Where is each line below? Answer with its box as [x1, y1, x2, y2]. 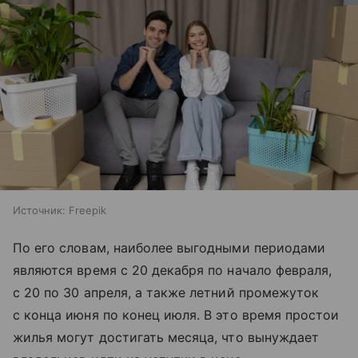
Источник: [13, 204, 66, 217]
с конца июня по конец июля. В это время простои [13, 307, 340, 324]
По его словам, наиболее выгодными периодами [13, 240, 326, 257]
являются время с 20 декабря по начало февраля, [13, 262, 332, 279]
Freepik [69, 204, 106, 217]
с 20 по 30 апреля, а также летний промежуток [13, 284, 320, 301]
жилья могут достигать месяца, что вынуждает [13, 329, 320, 346]
